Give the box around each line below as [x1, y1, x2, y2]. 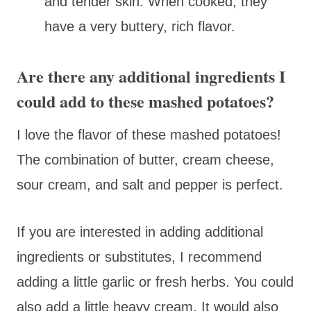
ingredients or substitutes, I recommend [17, 249, 262, 264]
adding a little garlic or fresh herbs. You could [17, 274, 294, 289]
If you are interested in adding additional [17, 224, 263, 239]
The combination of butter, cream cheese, [17, 151, 274, 167]
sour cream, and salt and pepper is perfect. [17, 176, 283, 192]
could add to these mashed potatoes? [17, 88, 274, 113]
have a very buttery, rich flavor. [44, 18, 235, 34]
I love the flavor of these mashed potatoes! [17, 126, 281, 142]
